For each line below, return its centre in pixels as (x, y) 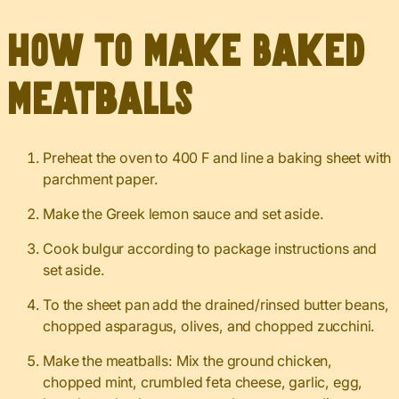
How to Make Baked (186, 52)
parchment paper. (101, 179)
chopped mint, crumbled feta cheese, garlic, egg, (203, 382)
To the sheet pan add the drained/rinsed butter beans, (216, 304)
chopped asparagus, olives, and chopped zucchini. (209, 326)
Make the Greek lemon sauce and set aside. (183, 213)
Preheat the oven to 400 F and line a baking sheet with (217, 157)
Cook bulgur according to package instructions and (210, 248)
